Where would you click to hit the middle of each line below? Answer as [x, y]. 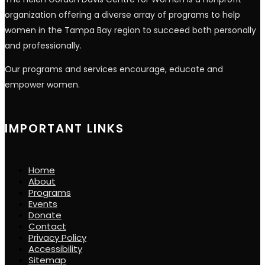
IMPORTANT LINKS [64, 129]
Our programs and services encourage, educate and [114, 70]
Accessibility [55, 248]
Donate [45, 215]
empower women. [42, 85]
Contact [47, 226]
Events [43, 203]
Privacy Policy [57, 237]
